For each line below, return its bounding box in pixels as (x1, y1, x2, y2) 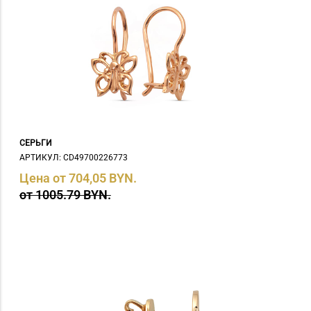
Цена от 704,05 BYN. (19, 171, 137, 186)
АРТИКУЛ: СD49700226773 (19, 153, 128, 163)
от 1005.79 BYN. (19, 187, 111, 203)
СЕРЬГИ (19, 137, 52, 148)
